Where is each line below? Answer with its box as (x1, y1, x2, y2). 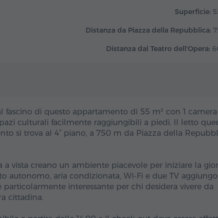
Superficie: (175, 7, 211, 16)
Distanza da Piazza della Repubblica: (86, 26, 211, 35)
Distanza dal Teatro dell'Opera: (106, 44, 210, 53)
